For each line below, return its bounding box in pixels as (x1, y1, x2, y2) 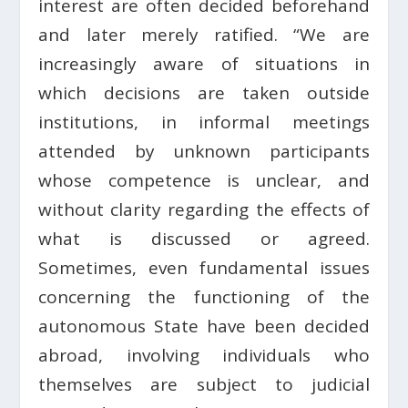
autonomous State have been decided (38, 314, 370, 339)
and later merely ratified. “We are (38, 23, 370, 47)
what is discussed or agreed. (38, 227, 370, 251)
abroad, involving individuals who (38, 343, 370, 368)
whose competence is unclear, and (38, 168, 370, 193)
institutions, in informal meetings (38, 110, 370, 135)
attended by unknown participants (38, 139, 370, 164)
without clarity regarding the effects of (38, 198, 370, 222)
